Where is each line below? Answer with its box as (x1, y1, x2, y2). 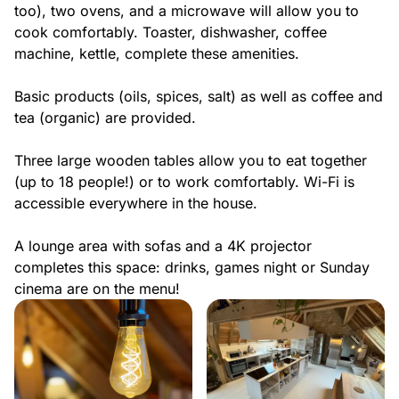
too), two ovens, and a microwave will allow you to (14, 2, 359, 20)
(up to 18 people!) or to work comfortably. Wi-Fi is (14, 173, 354, 191)
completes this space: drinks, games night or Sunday (14, 258, 370, 276)
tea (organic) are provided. (14, 109, 196, 126)
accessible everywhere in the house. (14, 194, 257, 212)
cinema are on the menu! (14, 280, 180, 297)
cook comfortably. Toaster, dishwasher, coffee (14, 23, 327, 41)
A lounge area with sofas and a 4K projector (14, 237, 312, 255)
